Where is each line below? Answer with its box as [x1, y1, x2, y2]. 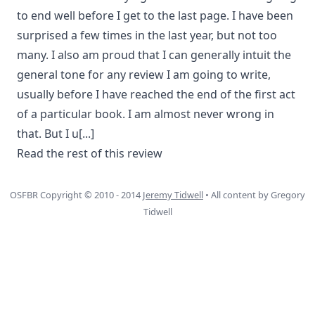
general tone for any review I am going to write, [17, 67, 271, 83]
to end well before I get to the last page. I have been [17, 8, 293, 24]
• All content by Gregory [203, 188, 305, 202]
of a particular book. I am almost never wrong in [17, 106, 274, 122]
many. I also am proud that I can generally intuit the [17, 47, 291, 63]
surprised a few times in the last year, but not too [17, 27, 277, 44]
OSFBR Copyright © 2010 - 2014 [10, 188, 143, 202]
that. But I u [17, 126, 79, 142]
